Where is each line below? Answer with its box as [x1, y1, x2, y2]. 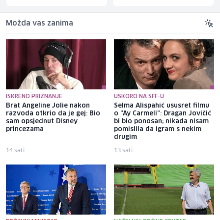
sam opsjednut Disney [6, 118, 78, 125]
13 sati [114, 145, 133, 154]
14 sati [6, 145, 25, 154]
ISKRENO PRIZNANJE [6, 93, 62, 99]
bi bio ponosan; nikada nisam [114, 118, 209, 125]
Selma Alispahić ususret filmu [114, 102, 209, 109]
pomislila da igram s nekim [114, 126, 201, 133]
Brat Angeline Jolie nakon [6, 102, 90, 109]
